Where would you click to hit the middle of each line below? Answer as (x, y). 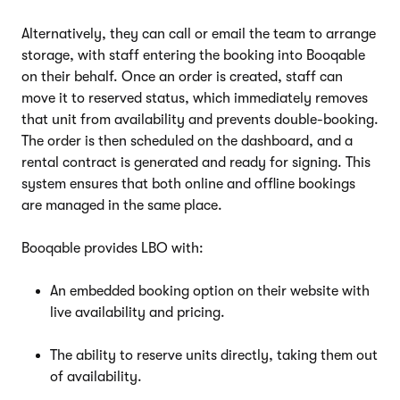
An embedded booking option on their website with (210, 291)
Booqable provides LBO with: (112, 248)
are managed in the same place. (122, 205)
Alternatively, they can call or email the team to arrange (199, 33)
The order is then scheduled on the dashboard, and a (187, 141)
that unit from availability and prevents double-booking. (200, 119)
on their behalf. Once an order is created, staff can (182, 76)
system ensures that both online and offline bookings (188, 183)
